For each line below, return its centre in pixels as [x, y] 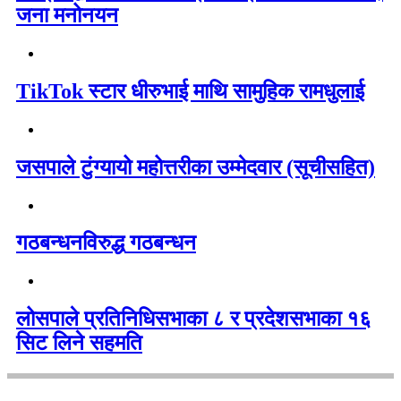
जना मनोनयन [67, 15]
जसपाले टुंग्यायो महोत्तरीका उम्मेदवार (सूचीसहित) [196, 167]
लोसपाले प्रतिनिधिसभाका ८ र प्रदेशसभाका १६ [194, 319]
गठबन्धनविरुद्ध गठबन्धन [106, 243]
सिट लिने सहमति [79, 343]
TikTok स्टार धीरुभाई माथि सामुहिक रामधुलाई [190, 91]
